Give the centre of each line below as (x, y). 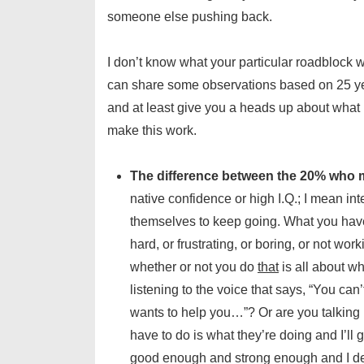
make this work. (152, 130)
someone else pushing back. (190, 16)
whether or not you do (194, 266)
